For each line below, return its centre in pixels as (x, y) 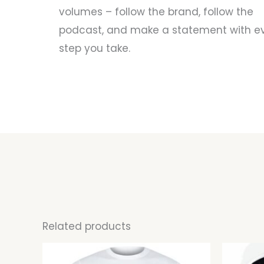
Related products (87, 227)
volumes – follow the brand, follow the (156, 12)
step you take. (95, 49)
